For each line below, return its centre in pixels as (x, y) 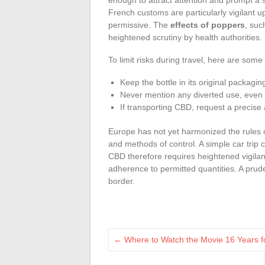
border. (122, 181)
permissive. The (139, 25)
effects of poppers (208, 25)
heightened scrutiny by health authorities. (185, 37)
